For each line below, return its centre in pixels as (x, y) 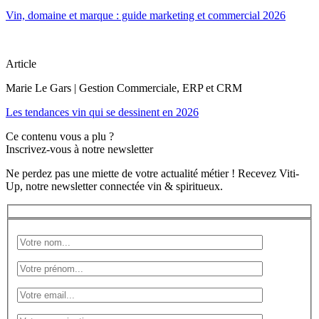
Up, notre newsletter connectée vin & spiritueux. (114, 186)
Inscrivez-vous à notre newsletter (79, 149)
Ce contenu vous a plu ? (60, 136)
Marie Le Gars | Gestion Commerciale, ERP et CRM (124, 88)
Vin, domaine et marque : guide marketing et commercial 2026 (146, 15)
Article (21, 63)
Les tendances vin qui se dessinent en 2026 (102, 112)
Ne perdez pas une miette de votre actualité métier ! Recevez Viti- (152, 173)
